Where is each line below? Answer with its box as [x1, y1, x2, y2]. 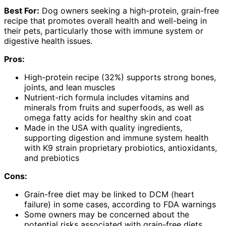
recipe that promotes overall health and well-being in [4, 15, 207, 26]
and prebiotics [24, 152, 79, 163]
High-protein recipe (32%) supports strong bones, [24, 72, 216, 82]
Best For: [4, 5, 39, 16]
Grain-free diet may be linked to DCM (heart [24, 189, 194, 199]
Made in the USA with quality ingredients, [24, 122, 182, 133]
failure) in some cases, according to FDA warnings [24, 199, 216, 209]
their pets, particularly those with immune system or [4, 25, 203, 36]
